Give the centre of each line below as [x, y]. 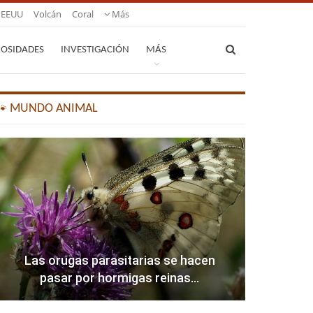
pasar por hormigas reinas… [120, 278]
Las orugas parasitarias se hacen [119, 261]
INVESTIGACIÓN [95, 50]
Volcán [48, 14]
